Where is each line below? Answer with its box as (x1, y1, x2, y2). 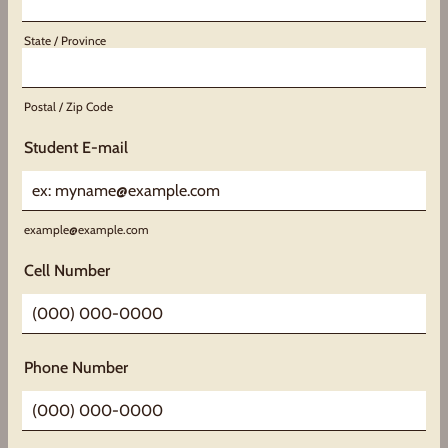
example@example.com (24, 222, 149, 237)
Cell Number (24, 261, 110, 280)
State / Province (24, 33, 106, 48)
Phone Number (24, 358, 128, 377)
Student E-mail (24, 138, 128, 157)
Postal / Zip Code (24, 99, 113, 114)
